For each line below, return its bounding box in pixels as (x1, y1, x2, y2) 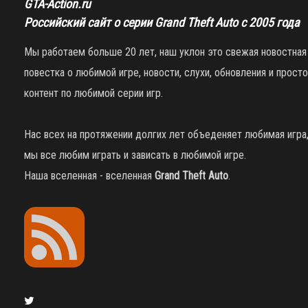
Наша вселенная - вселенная (24, 169, 155, 183)
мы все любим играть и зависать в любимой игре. (24, 148, 246, 162)
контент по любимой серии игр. (24, 87, 163, 100)
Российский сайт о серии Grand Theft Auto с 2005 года (24, 15, 300, 30)
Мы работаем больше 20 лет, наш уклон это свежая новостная (24, 45, 307, 59)
